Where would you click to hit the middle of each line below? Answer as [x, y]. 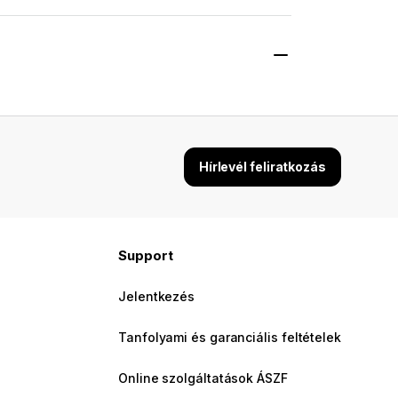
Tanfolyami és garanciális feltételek [230, 338]
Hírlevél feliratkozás [262, 167]
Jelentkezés [157, 297]
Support [146, 256]
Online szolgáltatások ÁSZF [203, 378]
